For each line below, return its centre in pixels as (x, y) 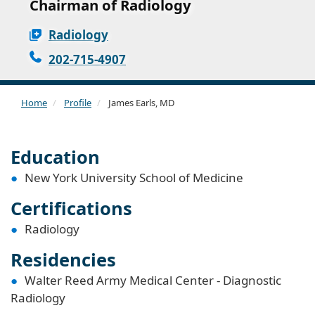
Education (55, 157)
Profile (78, 103)
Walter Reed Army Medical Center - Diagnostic (153, 281)
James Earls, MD (140, 103)
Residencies (63, 260)
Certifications (71, 208)
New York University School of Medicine (134, 178)
